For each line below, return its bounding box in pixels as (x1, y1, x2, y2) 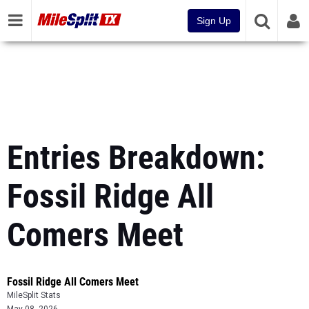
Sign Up (197, 15, 231, 26)
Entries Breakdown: (7, 138, 265, 177)
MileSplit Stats (7, 290, 61, 300)
